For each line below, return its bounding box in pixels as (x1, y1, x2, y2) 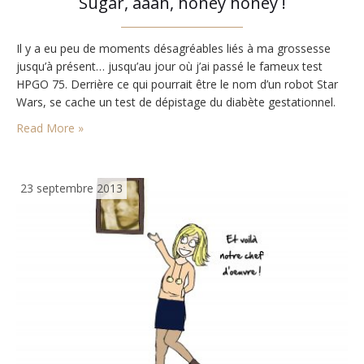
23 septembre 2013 (20, 180, 123, 197)
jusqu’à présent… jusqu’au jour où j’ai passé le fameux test (16, 58, 323, 75)
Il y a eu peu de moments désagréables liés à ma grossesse (16, 41, 331, 57)
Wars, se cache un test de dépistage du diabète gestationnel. (16, 94, 336, 110)
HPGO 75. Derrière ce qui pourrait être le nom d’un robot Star (16, 76, 338, 93)
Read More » (16, 120, 84, 136)
